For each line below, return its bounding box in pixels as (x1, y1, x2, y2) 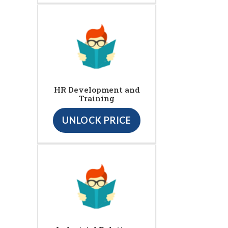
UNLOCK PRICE (62, 115, 132, 126)
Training (79, 93, 115, 104)
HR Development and (53, 84, 140, 95)
